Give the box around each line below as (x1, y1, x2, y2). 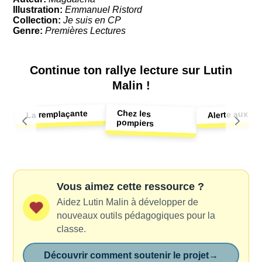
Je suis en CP (63, 15, 122, 25)
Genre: (13, 25, 46, 36)
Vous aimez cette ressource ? (57, 180, 205, 193)
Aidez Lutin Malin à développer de (57, 197, 199, 208)
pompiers (116, 117, 155, 129)
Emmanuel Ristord (65, 4, 143, 15)
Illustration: (13, 4, 65, 15)
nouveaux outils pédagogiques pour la (57, 211, 216, 221)
